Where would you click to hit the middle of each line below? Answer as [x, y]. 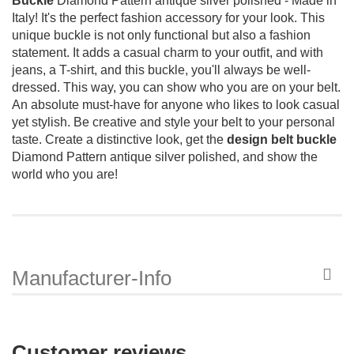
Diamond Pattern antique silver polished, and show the [165, 156]
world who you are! [65, 174]
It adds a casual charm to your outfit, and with [198, 52]
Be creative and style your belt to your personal [204, 122]
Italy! [25, 17]
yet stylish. [41, 122]
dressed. [36, 87]
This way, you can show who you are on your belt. [202, 87]
